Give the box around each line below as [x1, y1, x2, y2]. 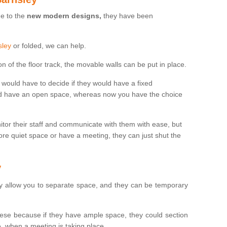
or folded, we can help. [11, 42, 86, 50]
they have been [101, 12, 153, 20]
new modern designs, [27, 12, 101, 20]
